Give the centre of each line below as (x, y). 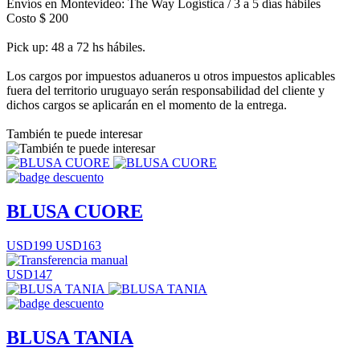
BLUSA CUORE (75, 211)
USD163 (77, 245)
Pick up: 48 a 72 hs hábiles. (76, 47)
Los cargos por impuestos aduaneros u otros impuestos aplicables (171, 76)
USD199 (29, 245)
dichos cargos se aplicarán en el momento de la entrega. (147, 104)
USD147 (29, 274)
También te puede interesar (74, 133)
